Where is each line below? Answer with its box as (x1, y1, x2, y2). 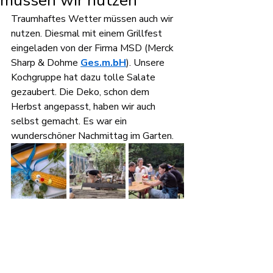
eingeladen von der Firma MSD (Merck (11, 41, 176, 55)
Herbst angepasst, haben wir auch (11, 100, 158, 113)
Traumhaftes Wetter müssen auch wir (11, 12, 175, 26)
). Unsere (126, 56, 167, 69)
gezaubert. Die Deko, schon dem (11, 85, 152, 99)
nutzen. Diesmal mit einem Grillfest (11, 27, 165, 40)
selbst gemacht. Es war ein (11, 115, 129, 128)
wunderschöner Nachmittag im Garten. (11, 129, 176, 143)
